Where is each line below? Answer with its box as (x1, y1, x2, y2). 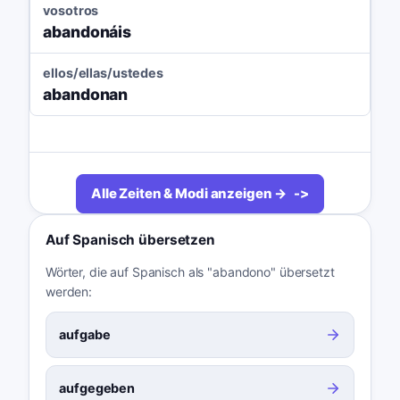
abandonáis (43, 22, 132, 42)
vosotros (43, 3, 99, 19)
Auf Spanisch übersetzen (45, 231, 215, 249)
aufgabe (59, 327, 111, 343)
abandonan (43, 85, 129, 104)
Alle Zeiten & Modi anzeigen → (90, 185, 287, 203)
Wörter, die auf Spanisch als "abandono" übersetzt (45, 264, 335, 280)
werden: (45, 284, 93, 300)
